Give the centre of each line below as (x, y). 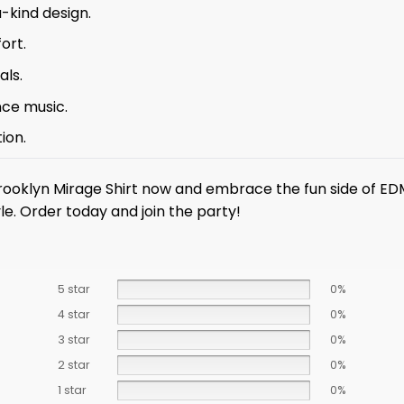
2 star (73, 364)
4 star (73, 314)
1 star (72, 390)
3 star (73, 339)
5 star (73, 289)
